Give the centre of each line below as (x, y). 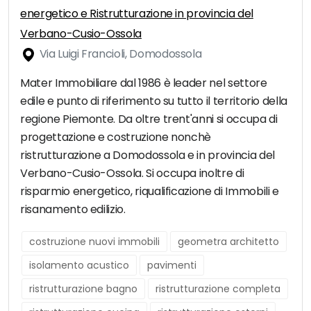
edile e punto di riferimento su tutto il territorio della (154, 101)
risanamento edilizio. (73, 210)
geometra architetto (228, 242)
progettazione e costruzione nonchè (116, 137)
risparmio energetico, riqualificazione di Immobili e (150, 192)
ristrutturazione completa (218, 289)
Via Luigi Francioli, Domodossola (119, 54)
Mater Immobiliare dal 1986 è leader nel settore (144, 83)
